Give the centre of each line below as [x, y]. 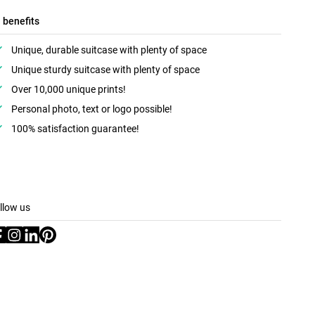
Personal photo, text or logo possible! [92, 109]
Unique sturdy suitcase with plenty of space [105, 69]
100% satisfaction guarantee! [75, 128]
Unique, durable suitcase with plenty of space [109, 50]
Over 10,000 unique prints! [69, 89]
